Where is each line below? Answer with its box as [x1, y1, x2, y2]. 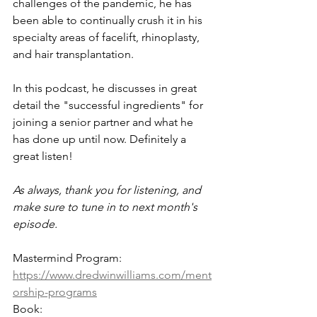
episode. [13, 217, 57, 231]
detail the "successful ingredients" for [13, 98, 206, 112]
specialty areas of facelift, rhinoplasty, [13, 30, 202, 44]
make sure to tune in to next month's [13, 200, 200, 214]
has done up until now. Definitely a [13, 132, 189, 146]
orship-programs [13, 285, 97, 299]
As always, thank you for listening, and [13, 183, 204, 197]
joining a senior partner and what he [13, 115, 196, 129]
